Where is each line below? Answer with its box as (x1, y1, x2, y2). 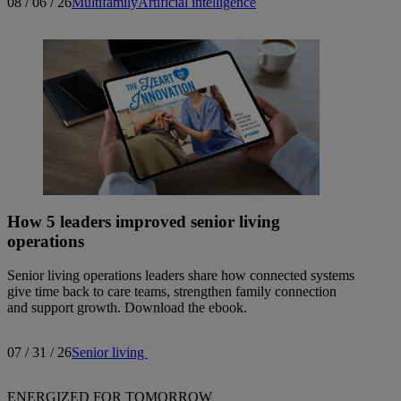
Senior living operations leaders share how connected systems (7, 268, 354, 284)
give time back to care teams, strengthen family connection (7, 284, 337, 300)
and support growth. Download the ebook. (7, 300, 247, 316)
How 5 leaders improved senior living (7, 211, 280, 231)
